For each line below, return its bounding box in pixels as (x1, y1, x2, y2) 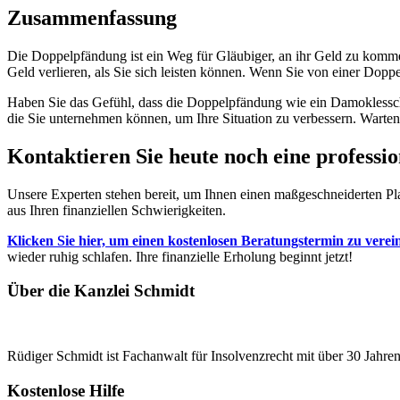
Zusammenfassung (7, 6, 182, 30)
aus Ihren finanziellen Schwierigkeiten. (7, 202, 229, 218)
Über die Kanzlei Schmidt (7, 281, 195, 301)
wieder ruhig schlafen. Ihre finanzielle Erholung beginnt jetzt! (7, 248, 356, 264)
